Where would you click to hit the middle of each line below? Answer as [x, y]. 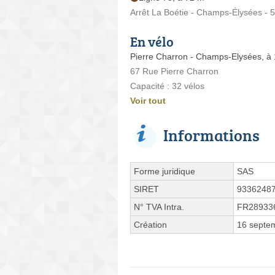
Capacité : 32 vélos [167, 86]
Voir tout [148, 101]
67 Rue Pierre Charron [174, 72]
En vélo [152, 42]
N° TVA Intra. [159, 207]
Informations [211, 135]
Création [150, 225]
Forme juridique [165, 172]
